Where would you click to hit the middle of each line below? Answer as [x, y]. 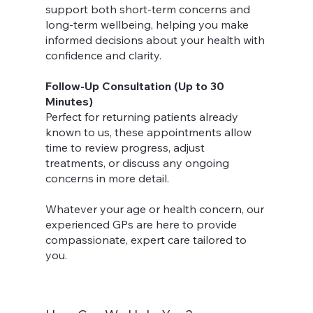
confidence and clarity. [104, 56]
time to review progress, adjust [125, 148]
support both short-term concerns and [148, 9]
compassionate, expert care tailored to [146, 240]
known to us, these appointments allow [149, 132]
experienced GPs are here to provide [141, 225]
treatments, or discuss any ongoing [138, 163]
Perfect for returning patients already [142, 117]
